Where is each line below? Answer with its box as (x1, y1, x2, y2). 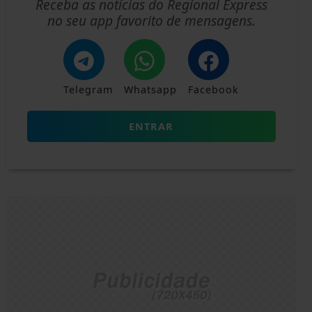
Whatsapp (124, 83, 178, 97)
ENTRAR (129, 120, 174, 134)
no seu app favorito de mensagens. (47, 11, 256, 31)
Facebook (188, 83, 240, 97)
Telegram (63, 83, 114, 97)
